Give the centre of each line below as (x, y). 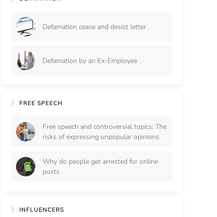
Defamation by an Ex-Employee (90, 61)
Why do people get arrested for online (100, 162)
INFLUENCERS (42, 210)
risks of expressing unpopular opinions (101, 137)
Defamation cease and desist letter (94, 27)
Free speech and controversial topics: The (104, 127)
